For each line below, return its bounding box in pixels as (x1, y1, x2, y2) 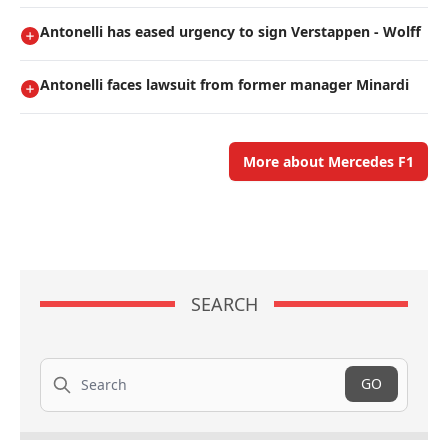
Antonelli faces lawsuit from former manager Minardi (40, 75, 409, 95)
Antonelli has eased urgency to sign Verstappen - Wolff (40, 22, 421, 42)
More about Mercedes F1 (243, 152, 414, 172)
